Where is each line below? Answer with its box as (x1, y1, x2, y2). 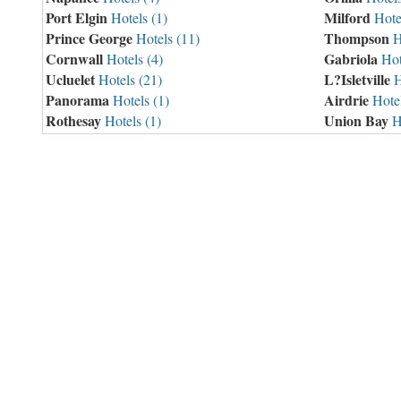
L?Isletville (323, 69, 390, 90)
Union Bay (323, 110, 388, 131)
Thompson (323, 28, 389, 48)
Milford (323, 7, 371, 28)
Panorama (45, 90, 109, 110)
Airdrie (323, 90, 369, 110)
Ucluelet (45, 69, 95, 90)
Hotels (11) (132, 29, 200, 47)
